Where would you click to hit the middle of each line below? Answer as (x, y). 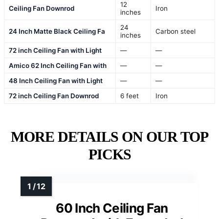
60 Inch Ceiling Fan (112, 208)
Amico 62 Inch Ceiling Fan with (58, 66)
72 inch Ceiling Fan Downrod (54, 96)
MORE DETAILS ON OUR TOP (109, 137)
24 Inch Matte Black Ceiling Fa (57, 32)
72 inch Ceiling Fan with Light (55, 51)
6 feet (130, 96)
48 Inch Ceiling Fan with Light (56, 81)
